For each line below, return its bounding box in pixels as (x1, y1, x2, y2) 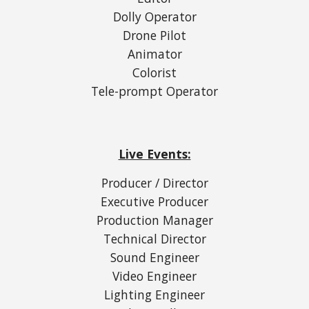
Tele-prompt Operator (91, 83, 218, 99)
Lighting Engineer (104, 286, 205, 303)
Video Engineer (112, 268, 197, 284)
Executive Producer (101, 193, 208, 210)
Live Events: (118, 146, 191, 162)
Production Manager (96, 212, 213, 228)
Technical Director (103, 230, 206, 247)
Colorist (132, 64, 177, 81)
